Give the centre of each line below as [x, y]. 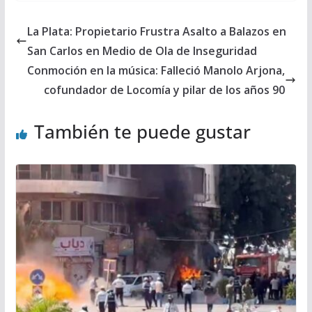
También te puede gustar [142, 132]
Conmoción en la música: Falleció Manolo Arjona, [156, 71]
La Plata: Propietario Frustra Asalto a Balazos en [156, 32]
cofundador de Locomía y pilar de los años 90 [165, 90]
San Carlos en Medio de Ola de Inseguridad [142, 51]
